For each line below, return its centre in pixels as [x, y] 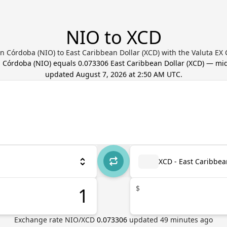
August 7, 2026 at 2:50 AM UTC [128, 74]
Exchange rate [40, 220]
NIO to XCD [113, 37]
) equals [64, 63]
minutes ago [191, 220]
